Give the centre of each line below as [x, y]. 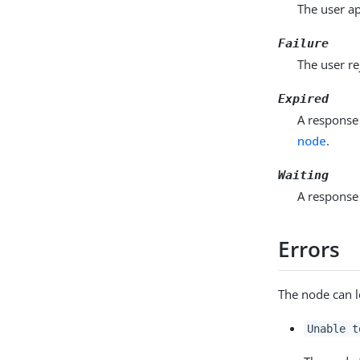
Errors [309, 250]
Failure [304, 43]
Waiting [304, 175]
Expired [304, 98]
